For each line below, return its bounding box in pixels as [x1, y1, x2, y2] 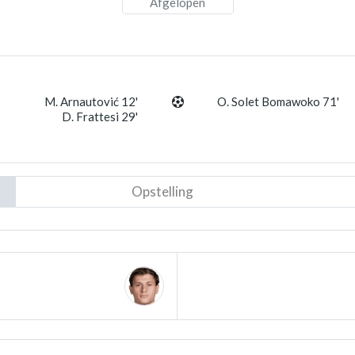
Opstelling [131, 183, 193, 200]
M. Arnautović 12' [44, 94, 139, 109]
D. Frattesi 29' [62, 109, 139, 124]
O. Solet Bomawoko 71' [216, 94, 339, 109]
